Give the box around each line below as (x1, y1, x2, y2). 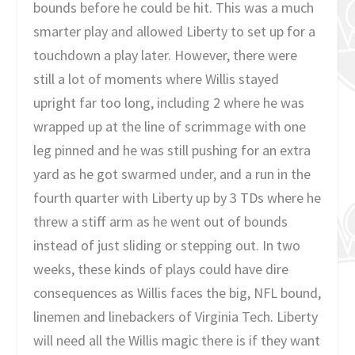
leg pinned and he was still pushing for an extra (33, 141, 311, 160)
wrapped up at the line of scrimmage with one (33, 117, 307, 136)
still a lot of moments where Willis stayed (33, 70, 280, 89)
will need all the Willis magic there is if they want (33, 331, 321, 350)
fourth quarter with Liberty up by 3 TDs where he (33, 189, 322, 208)
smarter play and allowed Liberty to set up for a (33, 22, 316, 41)
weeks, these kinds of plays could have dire (33, 260, 289, 279)
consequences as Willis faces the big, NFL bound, (33, 284, 322, 303)
